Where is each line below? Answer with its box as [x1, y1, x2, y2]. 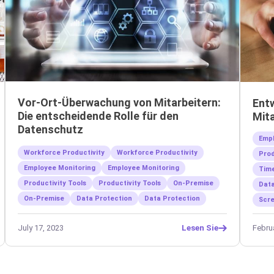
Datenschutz [17, 122, 83, 136]
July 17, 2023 [17, 223, 64, 232]
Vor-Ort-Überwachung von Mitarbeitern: [17, 95, 221, 109]
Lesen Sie [181, 223, 218, 233]
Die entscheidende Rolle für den [17, 109, 179, 122]
